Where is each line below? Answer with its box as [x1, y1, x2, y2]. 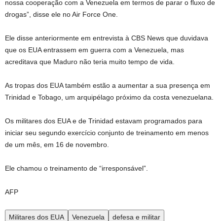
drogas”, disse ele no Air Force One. [5, 10, 118, 18]
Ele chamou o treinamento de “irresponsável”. [5, 164, 148, 172]
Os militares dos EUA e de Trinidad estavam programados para [5, 117, 202, 125]
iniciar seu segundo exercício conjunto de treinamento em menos [5, 129, 209, 137]
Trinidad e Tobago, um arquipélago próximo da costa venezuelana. [5, 93, 214, 101]
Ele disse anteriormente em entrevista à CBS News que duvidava [5, 34, 208, 42]
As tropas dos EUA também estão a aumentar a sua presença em [5, 81, 210, 89]
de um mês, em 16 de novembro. [5, 141, 109, 148]
